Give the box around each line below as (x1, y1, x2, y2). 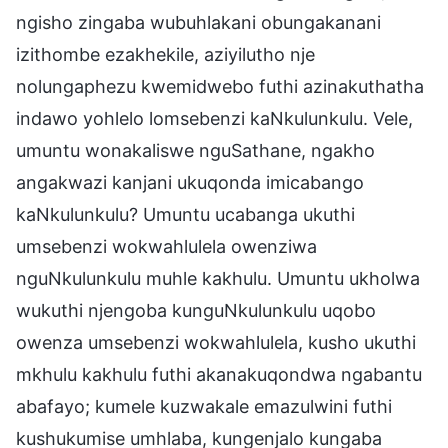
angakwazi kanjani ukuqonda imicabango (16, 171, 364, 193)
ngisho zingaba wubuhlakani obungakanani (16, 11, 381, 33)
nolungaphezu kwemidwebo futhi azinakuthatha (16, 75, 424, 97)
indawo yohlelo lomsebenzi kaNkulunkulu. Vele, (16, 107, 413, 129)
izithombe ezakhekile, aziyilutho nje (16, 43, 315, 65)
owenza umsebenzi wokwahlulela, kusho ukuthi (16, 331, 416, 353)
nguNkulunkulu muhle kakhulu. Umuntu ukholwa (16, 267, 420, 289)
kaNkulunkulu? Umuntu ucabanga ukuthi (16, 203, 355, 225)
